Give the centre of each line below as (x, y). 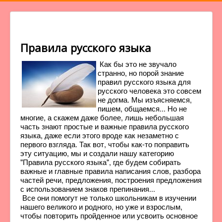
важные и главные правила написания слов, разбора (111, 171)
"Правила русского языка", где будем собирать (101, 162)
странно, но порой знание (141, 73)
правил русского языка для (144, 82)
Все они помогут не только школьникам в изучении (108, 197)
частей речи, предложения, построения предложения (111, 180)
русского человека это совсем (149, 90)
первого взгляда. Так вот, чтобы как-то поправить (105, 144)
